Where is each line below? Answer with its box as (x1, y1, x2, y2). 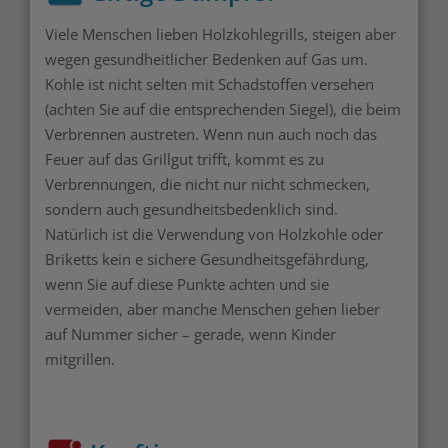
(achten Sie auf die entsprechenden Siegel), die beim (45, 98, 401, 119)
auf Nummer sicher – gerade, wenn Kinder (45, 323, 336, 344)
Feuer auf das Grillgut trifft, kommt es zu (45, 148, 324, 169)
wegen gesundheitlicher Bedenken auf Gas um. (45, 48, 368, 69)
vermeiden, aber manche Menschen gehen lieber (45, 298, 380, 319)
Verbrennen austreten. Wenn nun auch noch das (45, 123, 377, 144)
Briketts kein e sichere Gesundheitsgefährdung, (45, 248, 369, 269)
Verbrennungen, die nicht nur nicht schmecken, (45, 173, 370, 194)
